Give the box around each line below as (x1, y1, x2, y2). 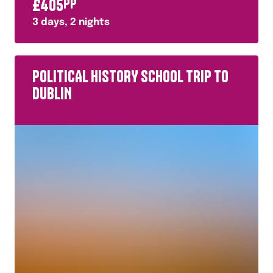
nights (76, 17, 110, 27)
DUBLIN (32, 83, 72, 104)
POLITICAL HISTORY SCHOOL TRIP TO (32, 66, 229, 87)
